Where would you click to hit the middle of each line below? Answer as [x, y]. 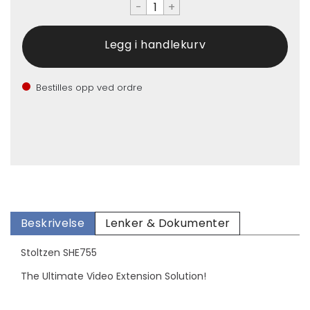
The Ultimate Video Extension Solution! [113, 276]
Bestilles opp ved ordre [89, 88]
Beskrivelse [53, 223]
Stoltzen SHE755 [59, 253]
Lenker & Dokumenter [168, 223]
